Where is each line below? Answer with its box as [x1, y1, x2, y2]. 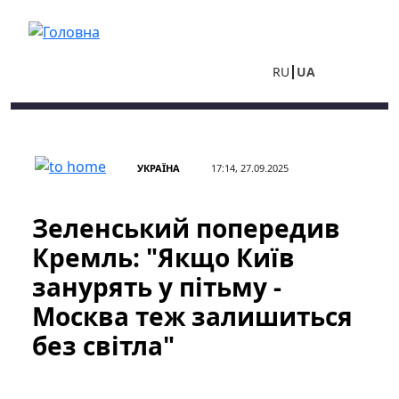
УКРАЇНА [137, 161, 180, 175]
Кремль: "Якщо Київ [32, 240, 295, 274]
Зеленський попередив [32, 211, 340, 245]
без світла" [32, 329, 175, 362]
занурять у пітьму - [32, 270, 281, 304]
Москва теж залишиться [32, 299, 353, 333]
